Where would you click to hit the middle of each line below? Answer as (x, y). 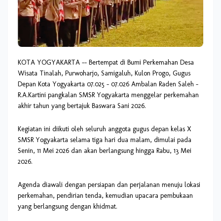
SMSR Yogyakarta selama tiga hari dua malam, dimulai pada (105, 140)
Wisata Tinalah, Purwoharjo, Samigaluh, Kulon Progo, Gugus (104, 74)
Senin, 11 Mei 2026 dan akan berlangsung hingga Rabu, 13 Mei (105, 151)
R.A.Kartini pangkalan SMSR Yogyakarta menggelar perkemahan (108, 95)
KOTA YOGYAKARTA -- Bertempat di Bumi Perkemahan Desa (106, 63)
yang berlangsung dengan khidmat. (68, 207)
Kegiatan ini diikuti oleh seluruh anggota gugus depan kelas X (105, 129)
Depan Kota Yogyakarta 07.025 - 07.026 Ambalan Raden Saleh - (108, 84)
